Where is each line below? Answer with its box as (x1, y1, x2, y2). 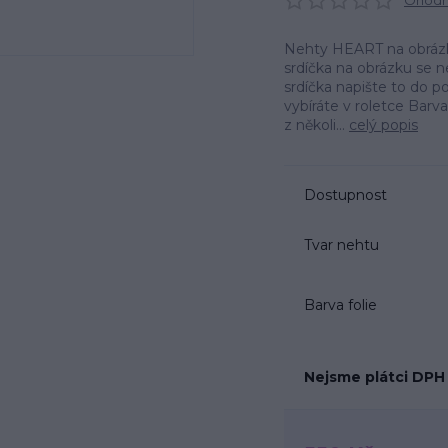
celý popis (349, 116, 418, 134)
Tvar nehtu (304, 235, 379, 254)
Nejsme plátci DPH (304, 368, 445, 386)
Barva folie (304, 295, 377, 314)
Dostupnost (304, 186, 387, 204)
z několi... (284, 116, 349, 134)
